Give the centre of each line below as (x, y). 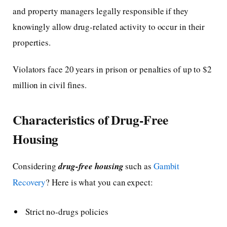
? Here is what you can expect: (99, 182)
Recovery (29, 182)
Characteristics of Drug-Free (90, 120)
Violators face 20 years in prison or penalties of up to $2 (112, 69)
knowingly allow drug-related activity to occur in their (109, 26)
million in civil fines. (50, 85)
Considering (35, 166)
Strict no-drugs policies (67, 211)
